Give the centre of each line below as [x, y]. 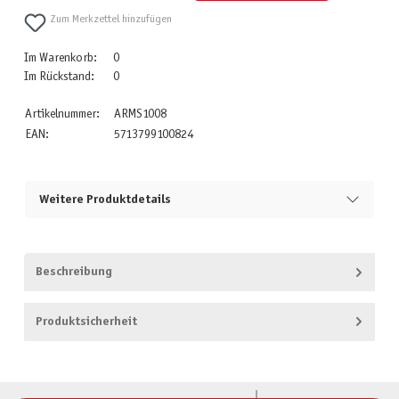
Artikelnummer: [62, 115]
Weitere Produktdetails [105, 199]
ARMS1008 [140, 115]
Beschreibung [73, 273]
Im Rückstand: [59, 77]
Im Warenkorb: [60, 59]
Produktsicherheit [86, 322]
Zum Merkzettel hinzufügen [111, 20]
